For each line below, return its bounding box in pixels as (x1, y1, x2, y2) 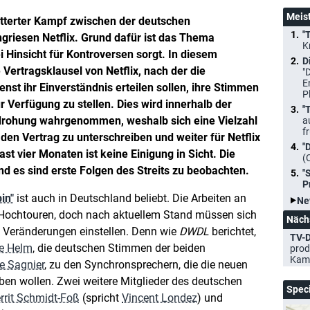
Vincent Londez (122, 291, 197, 304)
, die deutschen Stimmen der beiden (33, 241, 206, 255)
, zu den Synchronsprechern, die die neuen (44, 258, 248, 271)
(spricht (80, 291, 122, 304)
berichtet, (209, 225, 256, 238)
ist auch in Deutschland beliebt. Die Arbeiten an (14, 192, 246, 205)
